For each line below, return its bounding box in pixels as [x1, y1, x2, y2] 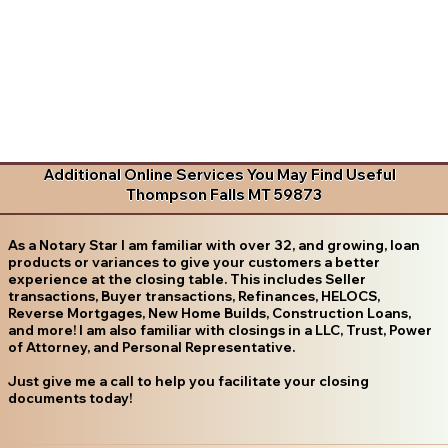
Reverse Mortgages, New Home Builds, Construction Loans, [7, 304, 411, 321]
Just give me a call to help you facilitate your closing [7, 372, 369, 389]
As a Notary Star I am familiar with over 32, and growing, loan [7, 236, 420, 253]
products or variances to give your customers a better [7, 253, 380, 270]
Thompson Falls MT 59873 [125, 185, 322, 205]
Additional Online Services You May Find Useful [43, 165, 397, 185]
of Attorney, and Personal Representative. [7, 338, 295, 355]
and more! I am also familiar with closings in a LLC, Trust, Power [7, 321, 432, 338]
